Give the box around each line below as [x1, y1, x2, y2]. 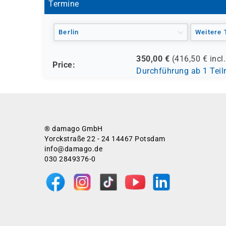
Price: [52, 60, 75, 70]
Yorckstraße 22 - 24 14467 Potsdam [44, 135, 165, 143]
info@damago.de [44, 145, 102, 153]
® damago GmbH [44, 125, 103, 133]
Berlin [59, 28, 79, 36]
